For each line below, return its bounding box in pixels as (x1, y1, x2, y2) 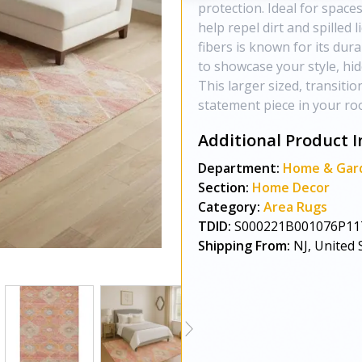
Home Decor (252, 179, 330, 196)
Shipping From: (198, 237, 290, 255)
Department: (198, 159, 280, 177)
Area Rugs (263, 198, 327, 216)
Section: (198, 179, 249, 196)
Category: (198, 198, 260, 216)
